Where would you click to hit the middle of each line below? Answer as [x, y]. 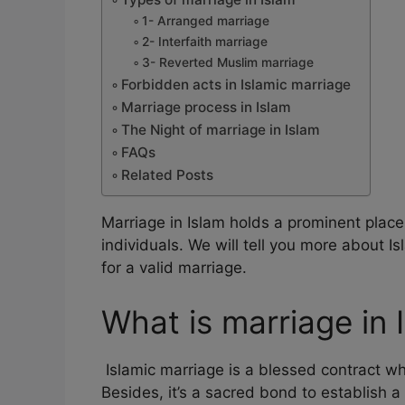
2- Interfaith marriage [204, 42]
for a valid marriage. [174, 268]
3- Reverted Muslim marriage [227, 63]
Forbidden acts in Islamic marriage [236, 85]
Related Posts [168, 175]
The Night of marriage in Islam [221, 130]
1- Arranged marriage [205, 21]
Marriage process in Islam [207, 108]
